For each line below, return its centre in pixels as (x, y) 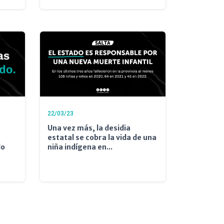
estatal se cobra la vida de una (102, 137)
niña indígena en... (80, 147)
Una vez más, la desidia (89, 128)
